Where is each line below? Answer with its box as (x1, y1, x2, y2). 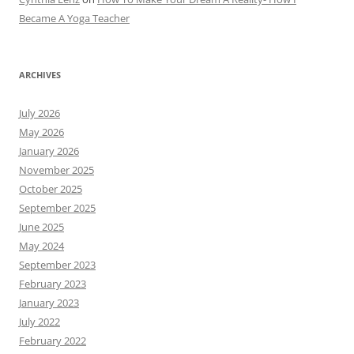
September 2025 (19, 201, 96, 216)
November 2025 (19, 163, 94, 178)
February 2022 (19, 333, 86, 348)
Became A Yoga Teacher (19, 11, 130, 26)
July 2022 (19, 314, 60, 330)
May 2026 (19, 125, 64, 140)
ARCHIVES (19, 69, 61, 81)
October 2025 (19, 182, 82, 197)
